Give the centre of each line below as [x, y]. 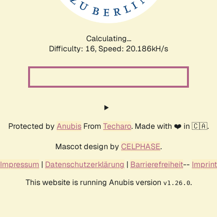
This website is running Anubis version [94, 182]
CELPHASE [141, 146]
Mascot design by [88, 146]
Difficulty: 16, [74, 48]
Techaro [117, 126]
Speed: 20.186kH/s [133, 48]
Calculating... [108, 38]
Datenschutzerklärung [85, 164]
